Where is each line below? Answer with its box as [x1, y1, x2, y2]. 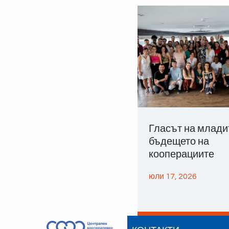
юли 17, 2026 [148, 172, 197, 181]
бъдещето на [148, 136, 209, 147]
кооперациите [148, 149, 214, 160]
